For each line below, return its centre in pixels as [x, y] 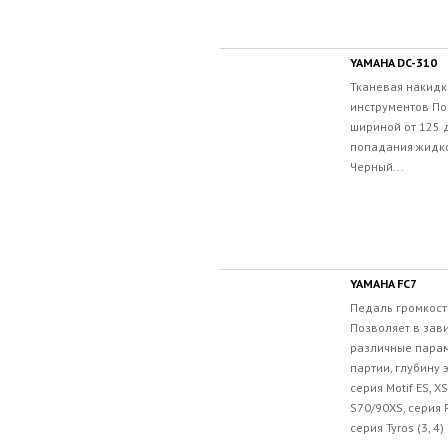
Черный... [377, 166]
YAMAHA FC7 [383, 283]
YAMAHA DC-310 [393, 62]
